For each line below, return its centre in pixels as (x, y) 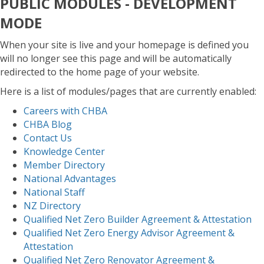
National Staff (54, 192)
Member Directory (64, 165)
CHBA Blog (48, 125)
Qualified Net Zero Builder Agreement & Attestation (138, 220)
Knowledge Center (64, 152)
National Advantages (70, 179)
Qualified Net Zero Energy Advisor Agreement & (129, 233)
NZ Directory (52, 206)
